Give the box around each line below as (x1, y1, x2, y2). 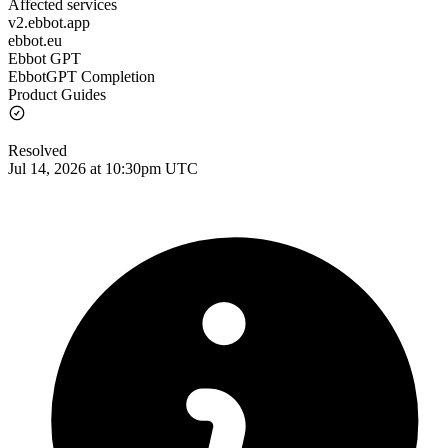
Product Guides (8, 85, 106, 103)
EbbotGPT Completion (8, 67, 155, 85)
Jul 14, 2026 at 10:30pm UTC (8, 159, 198, 177)
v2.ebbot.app (8, 13, 90, 31)
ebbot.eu (8, 31, 62, 49)
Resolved (8, 141, 67, 159)
